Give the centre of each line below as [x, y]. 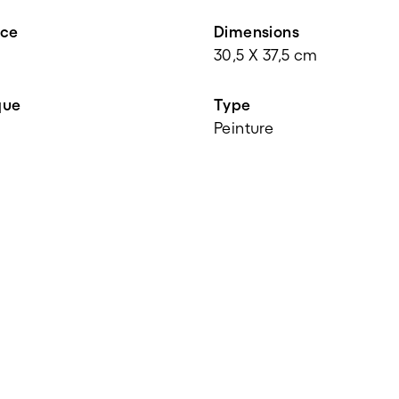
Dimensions [256, 32]
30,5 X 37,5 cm [266, 55]
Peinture [244, 128]
